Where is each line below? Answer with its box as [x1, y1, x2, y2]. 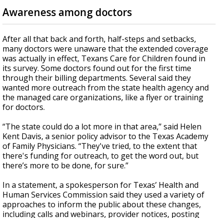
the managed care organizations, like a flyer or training [2, 92, 203, 103]
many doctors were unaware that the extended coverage [2, 43, 208, 54]
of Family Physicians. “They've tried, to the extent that [2, 141, 197, 151]
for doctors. [2, 102, 45, 112]
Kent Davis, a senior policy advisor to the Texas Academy [2, 131, 208, 142]
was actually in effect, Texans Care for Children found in [2, 53, 205, 64]
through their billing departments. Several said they [2, 73, 191, 83]
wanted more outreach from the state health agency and [2, 82, 209, 93]
